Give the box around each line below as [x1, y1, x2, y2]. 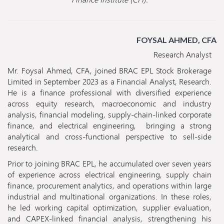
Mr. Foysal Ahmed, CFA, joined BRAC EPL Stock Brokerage [7, 64, 211, 76]
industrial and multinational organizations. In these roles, [7, 190, 211, 202]
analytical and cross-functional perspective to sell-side [7, 130, 211, 142]
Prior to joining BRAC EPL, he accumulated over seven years [7, 157, 211, 169]
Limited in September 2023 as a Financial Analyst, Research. [7, 75, 211, 87]
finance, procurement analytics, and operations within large [7, 179, 211, 191]
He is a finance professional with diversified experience [7, 86, 211, 98]
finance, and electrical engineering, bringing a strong [7, 119, 211, 131]
